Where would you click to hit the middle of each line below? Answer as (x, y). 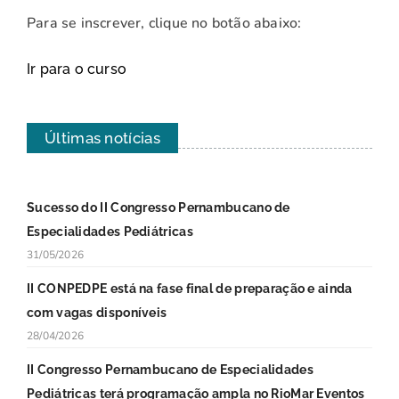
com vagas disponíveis (97, 312)
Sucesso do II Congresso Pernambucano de (159, 207)
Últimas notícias (102, 138)
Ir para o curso (77, 69)
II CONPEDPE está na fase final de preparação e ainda (190, 288)
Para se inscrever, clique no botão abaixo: (164, 23)
